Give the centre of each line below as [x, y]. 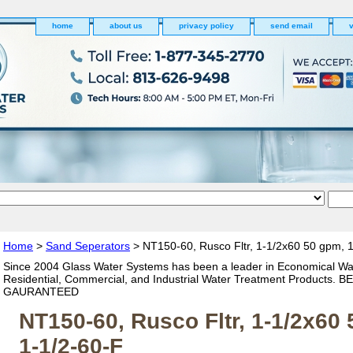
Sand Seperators [88, 246]
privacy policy [206, 26]
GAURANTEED [41, 292]
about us [126, 26]
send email [292, 26]
